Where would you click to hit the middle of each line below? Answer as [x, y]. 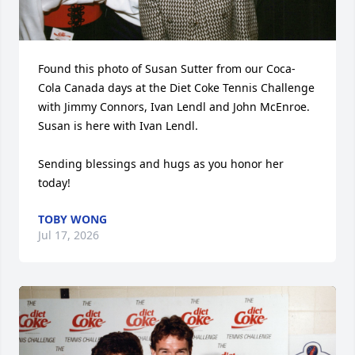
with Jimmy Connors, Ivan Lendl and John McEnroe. [174, 107]
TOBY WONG [73, 219]
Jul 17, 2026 [69, 235]
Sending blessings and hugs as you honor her [161, 164]
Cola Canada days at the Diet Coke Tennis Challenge [176, 88]
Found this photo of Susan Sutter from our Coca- [167, 69]
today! [54, 183]
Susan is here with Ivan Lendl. [120, 126]
